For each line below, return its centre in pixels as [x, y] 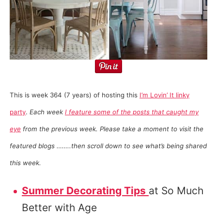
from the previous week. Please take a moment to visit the [112, 129]
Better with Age [59, 208]
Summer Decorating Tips [84, 191]
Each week [47, 112]
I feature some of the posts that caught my [132, 112]
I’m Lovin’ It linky [164, 95]
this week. [25, 163]
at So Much [176, 191]
